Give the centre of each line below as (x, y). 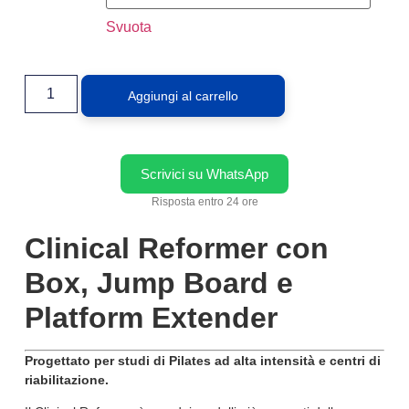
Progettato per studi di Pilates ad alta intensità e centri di (202, 360)
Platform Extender (151, 317)
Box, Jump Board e (158, 283)
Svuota (128, 26)
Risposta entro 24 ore (204, 202)
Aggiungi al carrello (183, 95)
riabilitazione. (66, 379)
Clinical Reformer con (176, 248)
